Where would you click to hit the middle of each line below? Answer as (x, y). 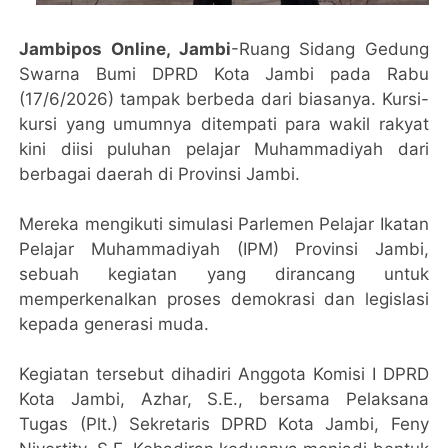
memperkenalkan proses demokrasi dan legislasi (224, 298)
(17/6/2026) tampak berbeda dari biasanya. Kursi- (224, 98)
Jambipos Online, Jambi (125, 48)
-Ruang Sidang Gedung (329, 48)
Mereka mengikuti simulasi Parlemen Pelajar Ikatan (224, 223)
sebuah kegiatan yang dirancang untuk (224, 273)
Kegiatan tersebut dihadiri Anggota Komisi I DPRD (224, 373)
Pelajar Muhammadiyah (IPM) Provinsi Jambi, (224, 248)
